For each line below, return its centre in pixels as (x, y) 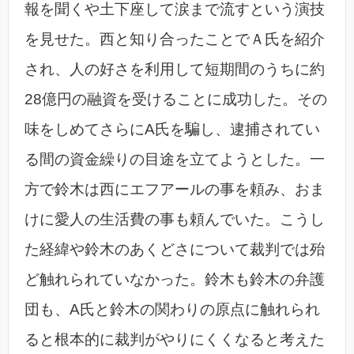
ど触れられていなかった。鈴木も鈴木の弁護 (175, 280)
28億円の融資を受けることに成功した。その (176, 100)
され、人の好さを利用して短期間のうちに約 (175, 70)
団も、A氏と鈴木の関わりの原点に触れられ (172, 310)
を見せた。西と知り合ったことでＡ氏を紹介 (175, 40)
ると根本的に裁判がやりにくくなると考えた (175, 340)
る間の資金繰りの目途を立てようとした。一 (175, 160)
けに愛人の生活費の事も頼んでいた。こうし (175, 220)
